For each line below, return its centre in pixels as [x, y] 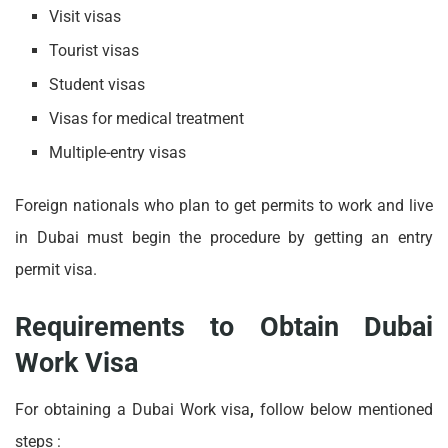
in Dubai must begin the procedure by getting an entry [224, 238]
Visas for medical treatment [149, 119]
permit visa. [58, 270]
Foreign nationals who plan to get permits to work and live [224, 206]
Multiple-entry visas [120, 153]
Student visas [99, 85]
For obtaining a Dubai [94, 410]
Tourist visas [96, 51]
